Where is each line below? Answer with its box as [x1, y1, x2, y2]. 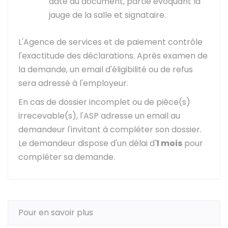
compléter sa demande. [18, 151, 115, 163]
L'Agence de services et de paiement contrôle [18, 36, 203, 48]
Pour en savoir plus [18, 207, 93, 218]
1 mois [156, 137, 182, 149]
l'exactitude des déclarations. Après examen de [18, 50, 208, 62]
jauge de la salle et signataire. [49, 9, 166, 21]
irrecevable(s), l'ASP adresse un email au [18, 110, 180, 122]
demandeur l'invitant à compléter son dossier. [18, 124, 202, 135]
